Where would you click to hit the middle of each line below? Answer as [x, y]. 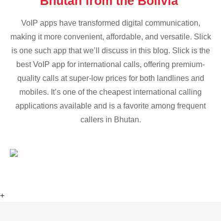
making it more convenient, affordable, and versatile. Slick [110, 37]
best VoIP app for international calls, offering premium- [110, 65]
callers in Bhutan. [110, 120]
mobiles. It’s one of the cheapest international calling [110, 92]
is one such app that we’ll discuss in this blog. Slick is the [110, 51]
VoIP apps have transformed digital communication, [110, 23]
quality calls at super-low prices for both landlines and [110, 78]
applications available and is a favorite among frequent [110, 106]
